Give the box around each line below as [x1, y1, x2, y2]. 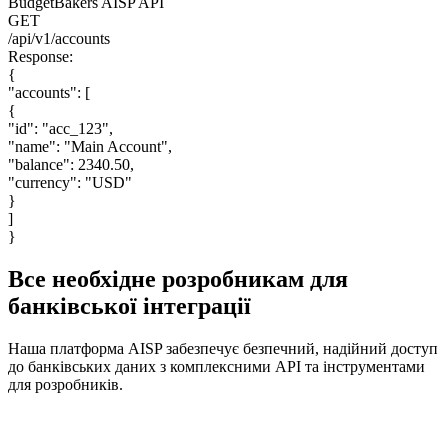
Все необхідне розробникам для [8, 265, 348, 292]
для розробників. [8, 375, 123, 393]
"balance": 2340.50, [8, 155, 134, 173]
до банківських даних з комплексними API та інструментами [8, 357, 425, 375]
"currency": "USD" [8, 173, 132, 191]
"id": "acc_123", [8, 119, 113, 137]
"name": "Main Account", [8, 137, 172, 155]
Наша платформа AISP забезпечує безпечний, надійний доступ [8, 339, 438, 357]
